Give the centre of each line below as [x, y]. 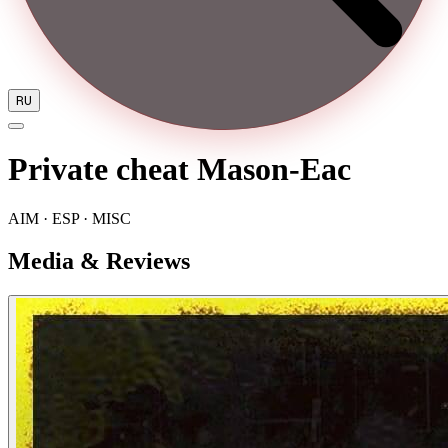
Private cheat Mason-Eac [179, 169]
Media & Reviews [99, 260]
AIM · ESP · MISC [69, 218]
